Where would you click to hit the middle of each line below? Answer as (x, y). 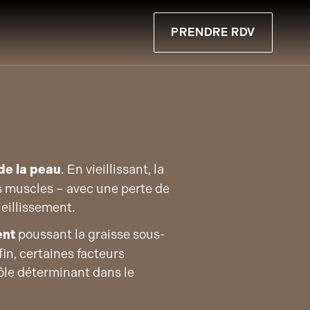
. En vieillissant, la (112, 169)
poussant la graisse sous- (90, 234)
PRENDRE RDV (213, 32)
